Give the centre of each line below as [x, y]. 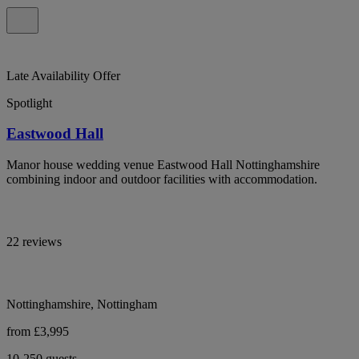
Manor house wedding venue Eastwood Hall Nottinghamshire [163, 165]
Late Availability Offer [63, 75]
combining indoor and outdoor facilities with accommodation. [162, 179]
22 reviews [34, 242]
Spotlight [29, 103]
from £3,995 [38, 332]
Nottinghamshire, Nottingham [82, 305]
